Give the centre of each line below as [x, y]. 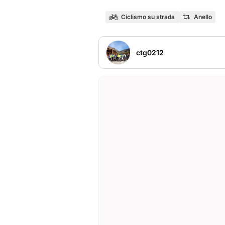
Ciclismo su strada [148, 17]
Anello [203, 17]
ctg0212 [150, 52]
